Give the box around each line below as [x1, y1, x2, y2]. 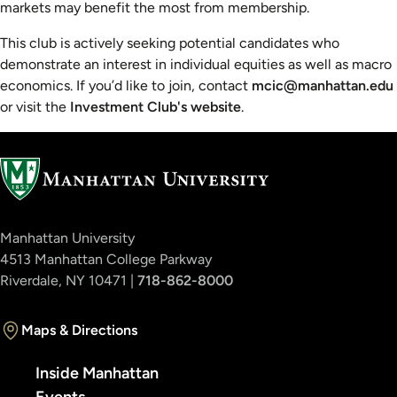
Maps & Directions [21, 322, 137, 339]
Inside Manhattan [35, 362, 159, 383]
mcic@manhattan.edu [252, 77, 393, 95]
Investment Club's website [70, 98, 241, 116]
